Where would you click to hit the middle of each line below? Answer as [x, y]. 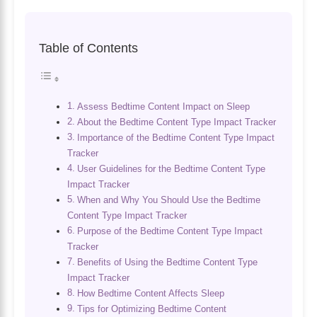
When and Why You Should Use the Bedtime [168, 200]
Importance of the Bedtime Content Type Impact [175, 137]
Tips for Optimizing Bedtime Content [151, 309]
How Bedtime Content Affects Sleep [150, 293]
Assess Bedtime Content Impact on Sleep [163, 106]
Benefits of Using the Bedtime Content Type [167, 262]
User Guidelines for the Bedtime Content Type [171, 168]
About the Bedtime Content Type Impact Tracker [176, 122]
